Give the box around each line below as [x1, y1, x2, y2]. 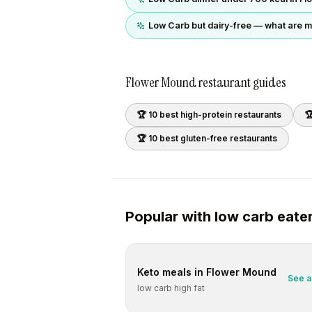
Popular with [125, 208, 214, 225]
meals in [159, 266, 206, 278]
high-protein [180, 109, 232, 120]
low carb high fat [137, 283, 205, 293]
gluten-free [180, 133, 228, 143]
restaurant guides [196, 73, 286, 91]
